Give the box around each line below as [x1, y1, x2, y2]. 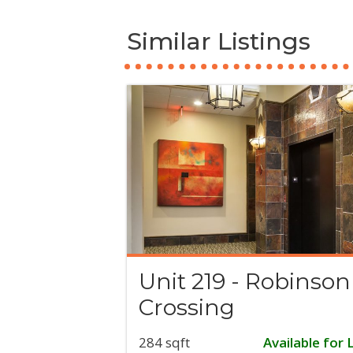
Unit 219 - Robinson [139, 268, 351, 295]
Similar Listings [127, 27, 311, 56]
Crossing [139, 294, 236, 321]
